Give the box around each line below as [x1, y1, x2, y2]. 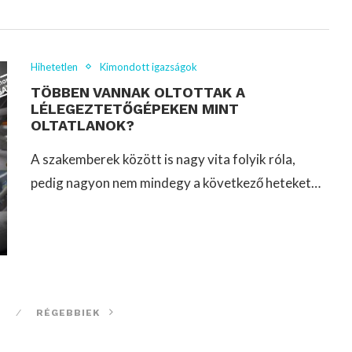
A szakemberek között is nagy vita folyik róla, [31, 150, 295, 167]
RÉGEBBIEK [35, 306, 103, 318]
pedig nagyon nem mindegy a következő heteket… [31, 174, 321, 191]
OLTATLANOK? [31, 116, 134, 134]
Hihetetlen [31, 60, 78, 73]
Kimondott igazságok [100, 60, 197, 73]
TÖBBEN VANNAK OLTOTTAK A [31, 83, 245, 101]
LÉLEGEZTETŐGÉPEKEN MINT [31, 100, 239, 117]
